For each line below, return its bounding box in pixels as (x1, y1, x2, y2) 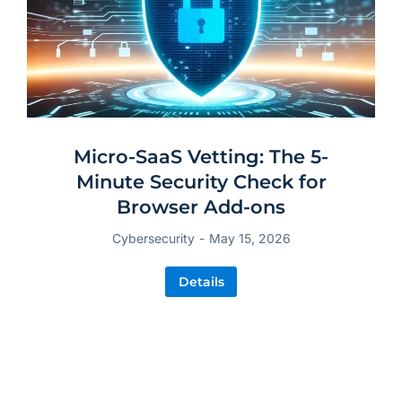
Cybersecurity (111, 231, 195, 247)
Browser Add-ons (117, 196, 285, 219)
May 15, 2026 (208, 231, 291, 247)
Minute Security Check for (75, 170, 327, 194)
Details (178, 274, 224, 291)
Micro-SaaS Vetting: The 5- (74, 145, 328, 169)
